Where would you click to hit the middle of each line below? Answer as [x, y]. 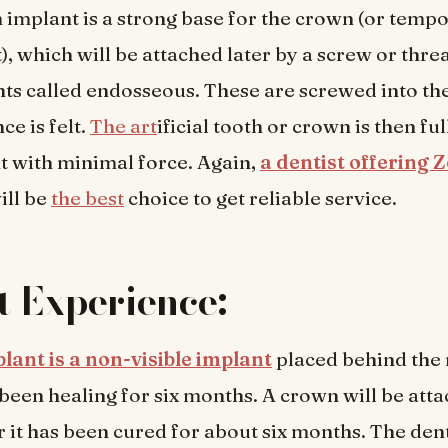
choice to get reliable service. [262, 198]
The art [123, 126]
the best [87, 198]
